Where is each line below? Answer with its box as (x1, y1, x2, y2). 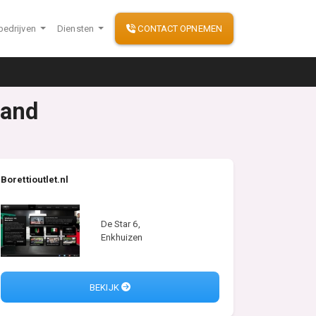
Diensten (57, 23, 97, 34)
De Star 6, (100, 218, 140, 229)
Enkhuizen (100, 231, 143, 243)
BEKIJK (90, 281, 121, 293)
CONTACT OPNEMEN (135, 23, 222, 34)
